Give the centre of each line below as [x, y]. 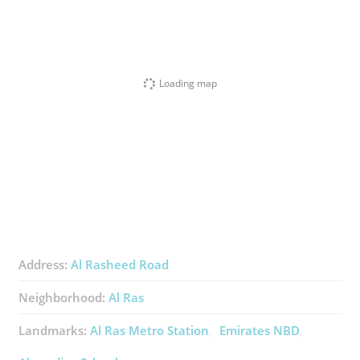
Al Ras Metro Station [149, 331]
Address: [44, 265]
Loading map [188, 83]
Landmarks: [54, 331]
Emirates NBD [259, 331]
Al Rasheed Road [119, 265]
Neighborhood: [63, 298]
